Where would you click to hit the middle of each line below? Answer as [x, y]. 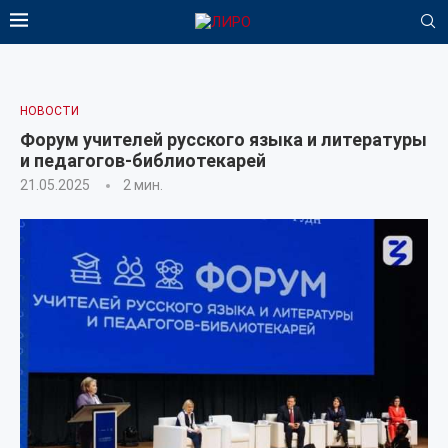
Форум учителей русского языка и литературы [223, 139]
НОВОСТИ [49, 111]
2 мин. [143, 185]
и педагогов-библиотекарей [143, 160]
